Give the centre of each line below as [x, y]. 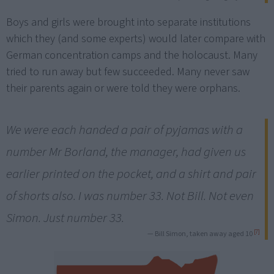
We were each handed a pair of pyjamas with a [124, 130]
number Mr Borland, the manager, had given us [126, 152]
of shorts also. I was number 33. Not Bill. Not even [130, 196]
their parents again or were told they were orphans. [123, 89]
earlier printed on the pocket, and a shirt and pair [131, 174]
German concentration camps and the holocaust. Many [132, 56]
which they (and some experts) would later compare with [136, 39]
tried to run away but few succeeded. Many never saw [128, 72]
